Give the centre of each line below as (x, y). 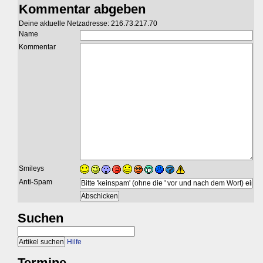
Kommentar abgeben (82, 9)
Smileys (31, 169)
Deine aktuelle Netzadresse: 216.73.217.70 (88, 24)
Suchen (41, 218)
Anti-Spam (36, 182)
